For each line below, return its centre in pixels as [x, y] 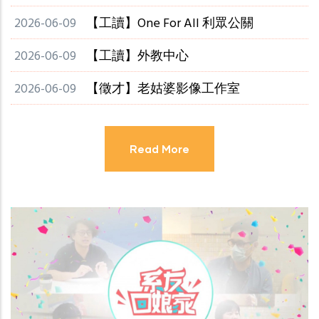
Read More [159, 148]
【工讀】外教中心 [137, 56]
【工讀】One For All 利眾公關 [170, 23]
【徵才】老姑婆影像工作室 [163, 89]
